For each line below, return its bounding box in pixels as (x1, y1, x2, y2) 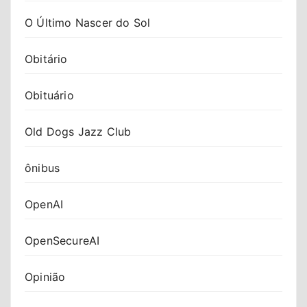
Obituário (25, 88, 74, 102)
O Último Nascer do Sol (25, 15, 151, 29)
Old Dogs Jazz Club (25, 124, 132, 138)
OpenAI (25, 197, 64, 211)
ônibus (25, 160, 60, 175)
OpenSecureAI (25, 233, 100, 247)
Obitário (25, 51, 68, 66)
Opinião (25, 269, 66, 284)
